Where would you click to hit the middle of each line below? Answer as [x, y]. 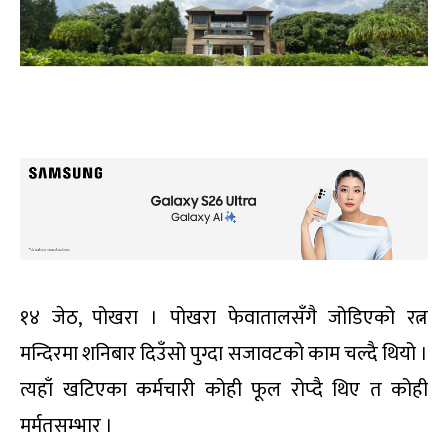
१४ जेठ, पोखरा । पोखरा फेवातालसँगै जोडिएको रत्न [224, 317]
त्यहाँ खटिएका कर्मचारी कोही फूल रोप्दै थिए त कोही [224, 389]
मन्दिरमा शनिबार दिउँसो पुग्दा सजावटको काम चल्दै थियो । [224, 353]
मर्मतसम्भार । [66, 425]
